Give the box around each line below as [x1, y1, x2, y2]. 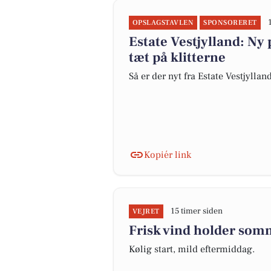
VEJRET [132, 207, 160, 216]
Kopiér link [144, 149, 191, 161]
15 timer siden [170, 206, 223, 217]
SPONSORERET [203, 18, 257, 27]
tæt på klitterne [129, 49, 226, 66]
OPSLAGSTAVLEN [132, 18, 194, 27]
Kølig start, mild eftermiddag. [129, 243, 255, 255]
